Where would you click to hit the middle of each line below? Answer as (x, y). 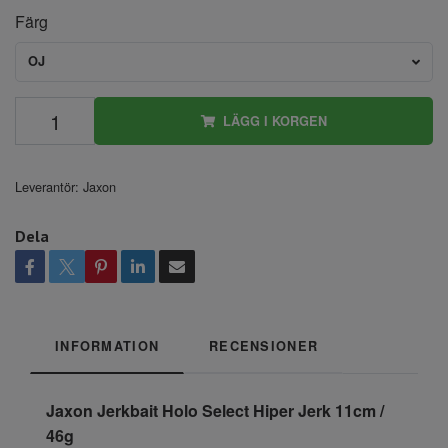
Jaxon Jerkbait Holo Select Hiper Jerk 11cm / (215, 411)
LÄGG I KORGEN (274, 121)
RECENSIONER (264, 346)
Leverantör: (47, 187)
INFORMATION (107, 346)
